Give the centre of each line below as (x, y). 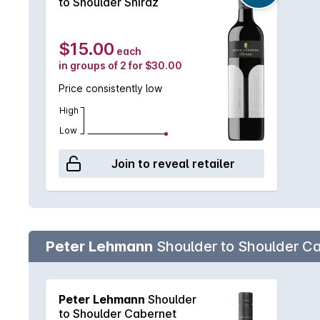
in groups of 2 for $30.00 (120, 65)
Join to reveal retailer (173, 164)
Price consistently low (110, 88)
